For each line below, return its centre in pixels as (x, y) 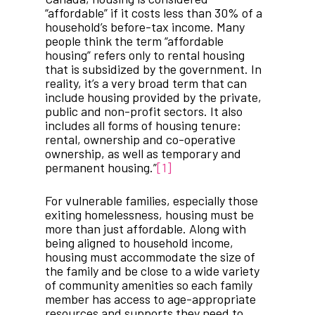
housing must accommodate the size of (150, 257)
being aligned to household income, (139, 243)
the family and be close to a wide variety (152, 271)
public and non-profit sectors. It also (144, 111)
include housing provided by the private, (153, 97)
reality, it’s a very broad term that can (146, 83)
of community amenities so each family (149, 285)
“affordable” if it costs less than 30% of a (154, 13)
